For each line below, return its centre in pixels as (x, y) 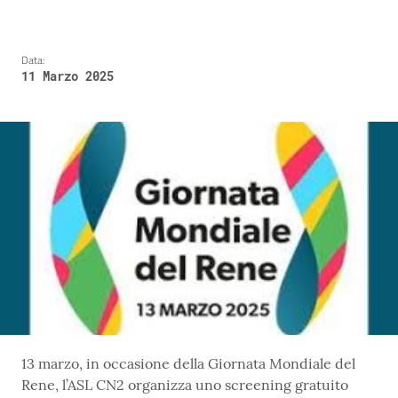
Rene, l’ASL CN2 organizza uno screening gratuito (185, 385)
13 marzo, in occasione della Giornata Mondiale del (188, 364)
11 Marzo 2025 (68, 76)
